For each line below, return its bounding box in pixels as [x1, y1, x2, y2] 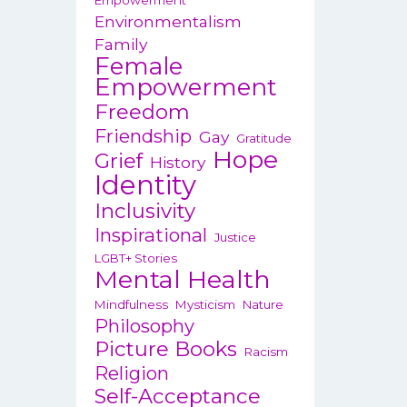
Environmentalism [94, 12, 242, 31]
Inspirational [94, 223, 207, 246]
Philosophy [94, 314, 194, 337]
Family [94, 35, 147, 54]
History [149, 153, 205, 172]
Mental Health [94, 264, 271, 294]
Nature [242, 297, 283, 312]
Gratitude [235, 131, 292, 145]
